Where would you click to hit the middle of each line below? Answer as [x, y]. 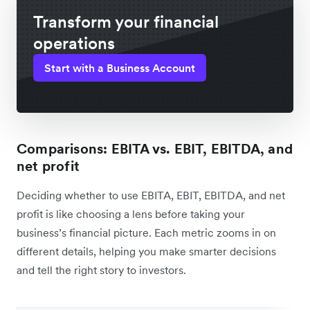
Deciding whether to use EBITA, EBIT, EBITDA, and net [151, 195]
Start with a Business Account [120, 68]
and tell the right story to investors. [103, 270]
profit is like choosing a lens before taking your [131, 214]
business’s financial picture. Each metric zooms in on [146, 233]
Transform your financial [126, 22]
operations [74, 44]
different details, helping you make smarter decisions [146, 252]
